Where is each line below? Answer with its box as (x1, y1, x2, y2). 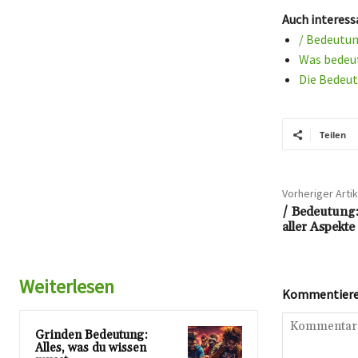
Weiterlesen (19, 274, 114, 300)
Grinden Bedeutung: (35, 328, 148, 344)
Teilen (319, 129, 346, 141)
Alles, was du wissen (35, 340, 146, 356)
